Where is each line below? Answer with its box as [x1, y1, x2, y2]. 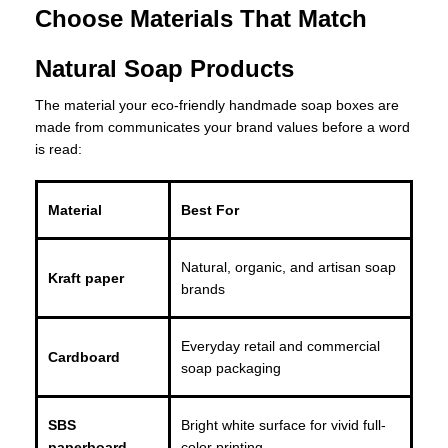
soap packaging [181, 360, 281, 377]
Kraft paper [48, 270, 124, 287]
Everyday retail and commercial [181, 338, 380, 355]
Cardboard [48, 349, 120, 366]
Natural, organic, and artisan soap [181, 259, 396, 276]
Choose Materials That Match [35, 5, 367, 33]
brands [181, 281, 225, 298]
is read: [35, 141, 82, 158]
